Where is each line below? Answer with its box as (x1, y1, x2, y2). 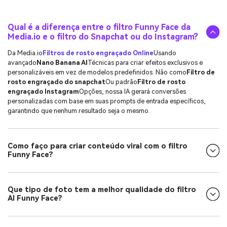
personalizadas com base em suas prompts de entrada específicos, (8, 97, 206, 105)
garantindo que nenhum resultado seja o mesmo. (8, 106, 150, 115)
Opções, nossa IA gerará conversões (79, 87, 186, 95)
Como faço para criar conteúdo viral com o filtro (8, 142, 187, 151)
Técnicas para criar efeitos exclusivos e (88, 58, 203, 66)
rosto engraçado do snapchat (8, 78, 105, 86)
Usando (154, 49, 176, 57)
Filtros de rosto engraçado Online (43, 49, 154, 57)
